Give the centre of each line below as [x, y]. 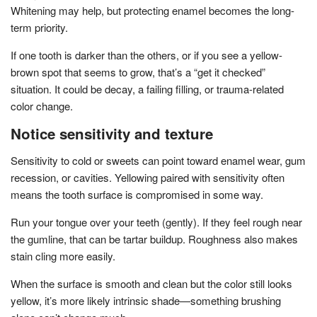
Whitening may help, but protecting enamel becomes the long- [152, 10]
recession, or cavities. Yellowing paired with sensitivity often [148, 177]
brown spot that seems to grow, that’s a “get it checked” [138, 71]
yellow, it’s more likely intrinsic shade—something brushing [146, 300]
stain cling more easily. [63, 255]
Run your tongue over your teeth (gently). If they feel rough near [156, 221]
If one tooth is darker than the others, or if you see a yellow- [146, 54]
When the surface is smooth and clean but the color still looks [151, 283]
